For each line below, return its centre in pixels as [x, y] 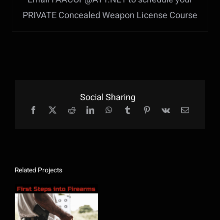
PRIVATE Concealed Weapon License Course [110, 15]
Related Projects [39, 170]
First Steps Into [56, 212]
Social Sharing [108, 97]
